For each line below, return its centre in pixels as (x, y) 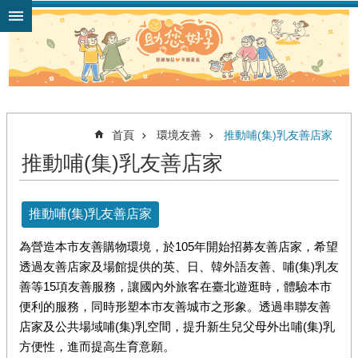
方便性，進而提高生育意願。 (97, 347)
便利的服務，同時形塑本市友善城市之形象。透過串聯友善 (175, 307)
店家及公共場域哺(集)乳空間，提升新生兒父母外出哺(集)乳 (177, 327)
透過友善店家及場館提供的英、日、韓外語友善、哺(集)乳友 (179, 267)
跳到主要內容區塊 (59, 16)
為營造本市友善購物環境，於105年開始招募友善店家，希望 (179, 247)
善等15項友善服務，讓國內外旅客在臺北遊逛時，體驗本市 (175, 287)
